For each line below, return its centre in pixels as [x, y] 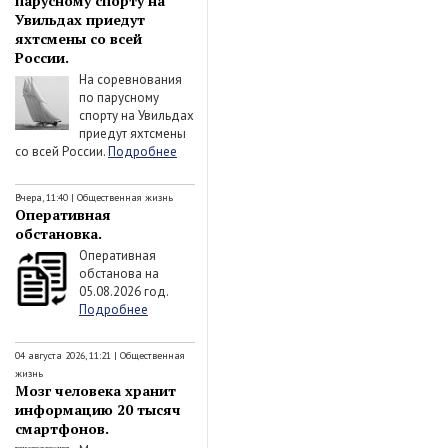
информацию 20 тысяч [98, 409]
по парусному [119, 97]
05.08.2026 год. [123, 291]
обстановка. [58, 233]
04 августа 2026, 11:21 [63, 355]
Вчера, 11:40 [41, 197]
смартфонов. [62, 428]
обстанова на [119, 273]
